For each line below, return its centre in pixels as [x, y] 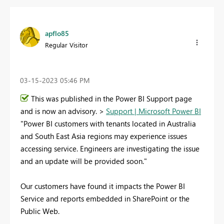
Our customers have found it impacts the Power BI [103, 186]
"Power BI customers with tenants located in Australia [108, 124]
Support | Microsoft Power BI [153, 111]
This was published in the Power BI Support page [111, 99]
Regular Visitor [66, 44]
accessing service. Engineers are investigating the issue [110, 149]
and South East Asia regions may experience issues [104, 136]
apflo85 [57, 33]
